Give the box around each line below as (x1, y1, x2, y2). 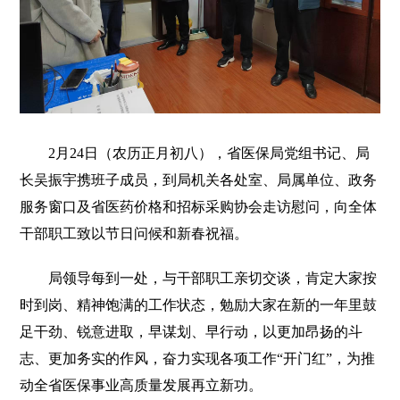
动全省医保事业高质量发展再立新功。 (20, 378, 263, 394)
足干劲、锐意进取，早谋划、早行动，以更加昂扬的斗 (20, 324, 363, 340)
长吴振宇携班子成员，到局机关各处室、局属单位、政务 (20, 172, 378, 188)
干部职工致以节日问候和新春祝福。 (20, 226, 249, 242)
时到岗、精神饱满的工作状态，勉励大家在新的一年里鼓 (20, 297, 378, 313)
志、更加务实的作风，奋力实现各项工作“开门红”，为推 (20, 351, 376, 367)
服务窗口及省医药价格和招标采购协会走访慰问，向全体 (20, 199, 378, 215)
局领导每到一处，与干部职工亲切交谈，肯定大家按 (20, 271, 378, 287)
